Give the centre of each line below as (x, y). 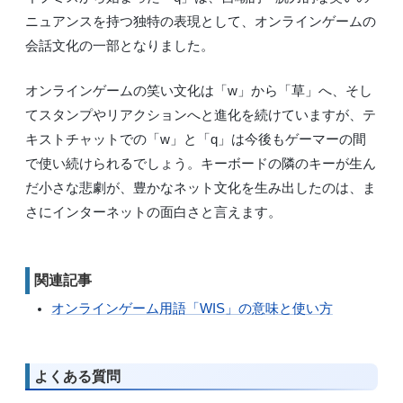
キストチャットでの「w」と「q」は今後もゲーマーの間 (196, 139)
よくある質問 (77, 376)
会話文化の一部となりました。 (120, 46)
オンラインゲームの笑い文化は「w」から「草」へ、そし (199, 90)
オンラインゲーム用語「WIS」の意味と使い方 (192, 308)
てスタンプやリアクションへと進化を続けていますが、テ (201, 114)
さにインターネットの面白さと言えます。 (153, 211)
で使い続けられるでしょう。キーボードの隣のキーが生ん (201, 163)
